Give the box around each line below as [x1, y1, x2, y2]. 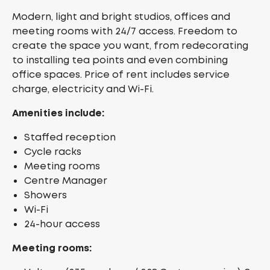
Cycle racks [24, 145, 81, 158]
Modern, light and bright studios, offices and [12, 10, 230, 23]
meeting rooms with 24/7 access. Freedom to [12, 25, 237, 37]
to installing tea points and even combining [12, 54, 228, 66]
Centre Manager [24, 174, 107, 187]
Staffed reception [24, 131, 116, 143]
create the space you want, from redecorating [12, 39, 248, 52]
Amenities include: [12, 107, 104, 119]
